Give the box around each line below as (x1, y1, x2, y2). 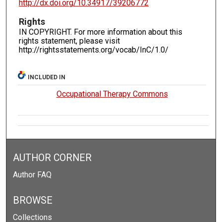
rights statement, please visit (18, 36, 120, 46)
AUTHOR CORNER (13, 152, 92, 164)
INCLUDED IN (28, 74, 66, 81)
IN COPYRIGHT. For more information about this (18, 27, 182, 37)
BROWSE (13, 195, 53, 207)
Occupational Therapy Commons (56, 89, 168, 99)
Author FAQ (13, 170, 52, 180)
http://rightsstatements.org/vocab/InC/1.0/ (18, 45, 168, 55)
